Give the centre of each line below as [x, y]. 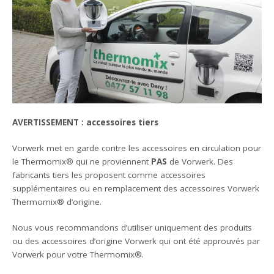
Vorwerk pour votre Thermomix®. [78, 255]
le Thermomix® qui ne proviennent [82, 162]
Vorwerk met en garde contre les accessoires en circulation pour [137, 148]
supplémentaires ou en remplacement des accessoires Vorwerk [136, 189]
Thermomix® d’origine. [57, 202]
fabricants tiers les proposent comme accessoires [109, 175]
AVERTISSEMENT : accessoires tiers [86, 122]
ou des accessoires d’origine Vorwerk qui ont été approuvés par [136, 241]
